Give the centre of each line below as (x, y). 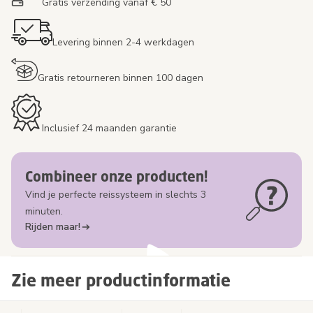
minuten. (44, 211)
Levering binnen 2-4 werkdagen (123, 42)
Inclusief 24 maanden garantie (109, 128)
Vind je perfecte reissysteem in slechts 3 (116, 194)
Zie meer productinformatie (121, 279)
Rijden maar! (53, 226)
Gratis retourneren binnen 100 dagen (121, 78)
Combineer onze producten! (116, 176)
